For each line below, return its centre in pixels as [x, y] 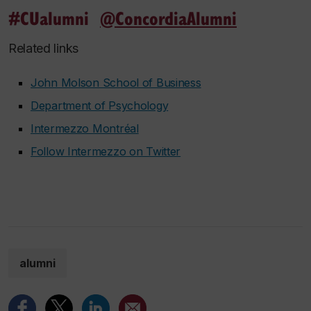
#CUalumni [54, 18]
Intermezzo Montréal [85, 128]
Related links [43, 49]
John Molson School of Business [116, 82]
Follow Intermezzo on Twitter [106, 151]
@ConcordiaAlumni [168, 18]
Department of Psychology [100, 105]
